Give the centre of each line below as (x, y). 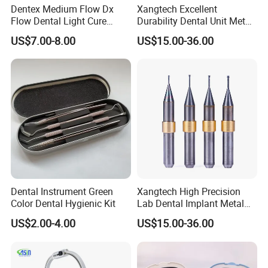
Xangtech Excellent (177, 9)
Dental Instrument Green (62, 192)
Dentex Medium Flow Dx (63, 9)
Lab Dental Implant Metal (190, 204)
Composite (34, 33)
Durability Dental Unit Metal (195, 21)
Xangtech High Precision (188, 192)
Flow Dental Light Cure (59, 21)
